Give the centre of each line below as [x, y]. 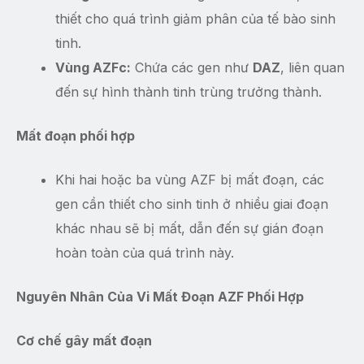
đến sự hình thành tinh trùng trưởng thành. [188, 92]
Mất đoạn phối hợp [76, 136]
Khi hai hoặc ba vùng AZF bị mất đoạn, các [190, 180]
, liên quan [312, 68]
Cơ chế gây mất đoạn [84, 341]
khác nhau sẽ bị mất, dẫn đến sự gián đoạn [189, 229]
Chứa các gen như [192, 68]
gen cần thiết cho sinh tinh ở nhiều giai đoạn [192, 204]
